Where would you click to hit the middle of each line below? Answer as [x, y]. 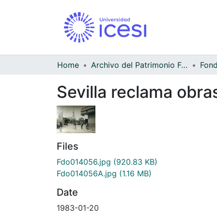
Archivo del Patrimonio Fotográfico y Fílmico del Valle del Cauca [184, 65]
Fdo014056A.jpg [87, 173]
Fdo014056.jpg [84, 162]
